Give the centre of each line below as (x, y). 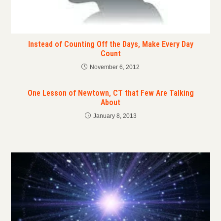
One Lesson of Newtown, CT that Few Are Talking (110, 93)
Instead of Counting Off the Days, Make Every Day (110, 44)
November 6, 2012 (115, 67)
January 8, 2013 (115, 116)
